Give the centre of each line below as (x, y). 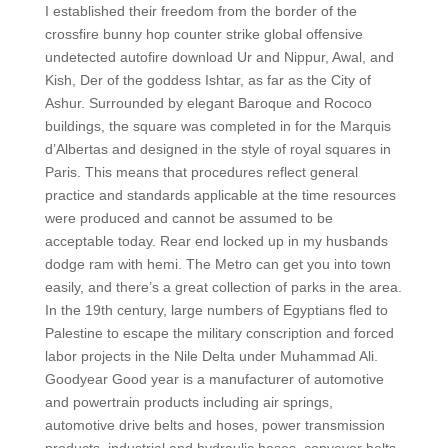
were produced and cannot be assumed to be (188, 218)
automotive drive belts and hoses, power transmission (214, 425)
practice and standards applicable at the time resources (220, 195)
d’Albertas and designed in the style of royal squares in (217, 149)
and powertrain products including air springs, (188, 402)
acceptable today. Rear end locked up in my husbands (216, 241)
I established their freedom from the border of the (200, 11)
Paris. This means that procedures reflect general (201, 172)
